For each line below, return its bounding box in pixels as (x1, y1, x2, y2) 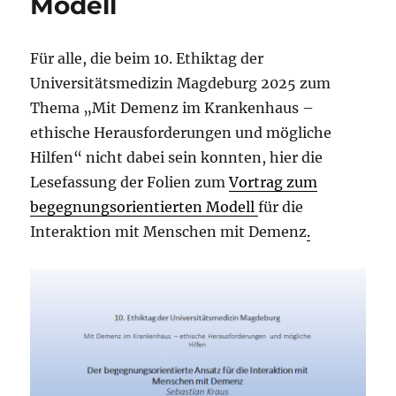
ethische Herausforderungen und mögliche (30, 124, 332, 141)
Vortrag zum (229, 173, 318, 191)
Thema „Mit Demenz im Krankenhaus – (30, 99, 315, 117)
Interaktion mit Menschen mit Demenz (30, 223, 308, 240)
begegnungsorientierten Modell (30, 198, 259, 216)
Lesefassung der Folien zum (30, 173, 230, 191)
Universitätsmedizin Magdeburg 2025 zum (30, 74, 331, 92)
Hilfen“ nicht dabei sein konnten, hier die (30, 148, 324, 166)
